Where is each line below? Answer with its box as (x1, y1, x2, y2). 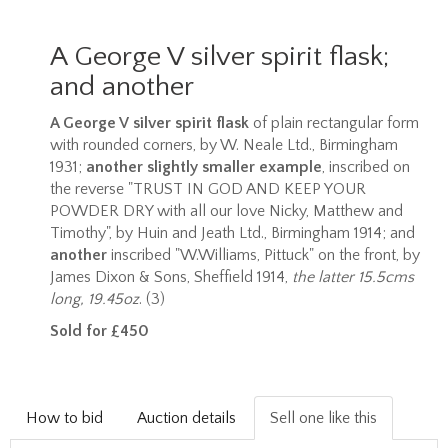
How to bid (26, 408, 103, 427)
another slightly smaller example (86, 157, 322, 176)
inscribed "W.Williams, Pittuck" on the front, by (111, 245, 420, 264)
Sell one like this (270, 408, 377, 427)
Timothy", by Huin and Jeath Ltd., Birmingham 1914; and (50, 223, 415, 242)
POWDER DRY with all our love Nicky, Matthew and (50, 201, 403, 220)
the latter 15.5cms (292, 267, 414, 286)
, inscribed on (322, 157, 410, 176)
